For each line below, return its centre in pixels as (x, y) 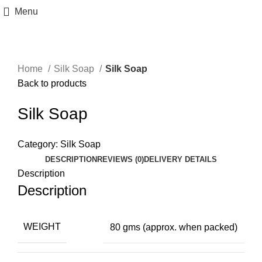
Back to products (52, 83)
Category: (38, 144)
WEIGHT (42, 227)
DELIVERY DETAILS (180, 159)
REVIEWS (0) (120, 159)
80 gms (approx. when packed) (174, 227)
